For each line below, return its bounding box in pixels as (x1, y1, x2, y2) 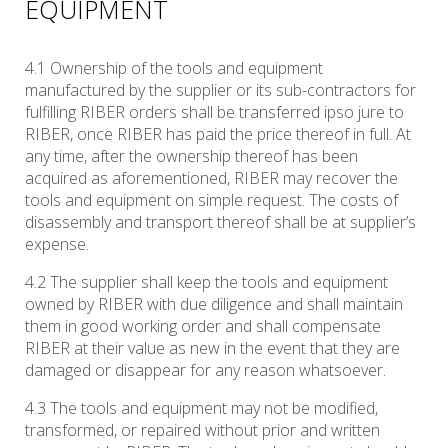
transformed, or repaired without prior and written (25, 419, 380, 442)
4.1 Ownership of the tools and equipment (25, 57, 323, 80)
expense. (25, 233, 89, 256)
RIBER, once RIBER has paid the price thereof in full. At (25, 123, 411, 146)
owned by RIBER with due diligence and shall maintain (25, 293, 403, 316)
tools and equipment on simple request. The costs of (25, 189, 398, 212)
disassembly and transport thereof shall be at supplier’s (25, 211, 416, 234)
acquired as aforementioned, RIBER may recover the (25, 167, 398, 190)
